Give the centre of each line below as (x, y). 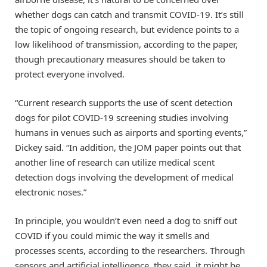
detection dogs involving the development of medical (124, 177)
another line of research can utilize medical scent (115, 162)
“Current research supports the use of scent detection (124, 102)
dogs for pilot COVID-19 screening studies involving (122, 117)
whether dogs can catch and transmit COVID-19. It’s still (129, 14)
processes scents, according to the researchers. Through (130, 250)
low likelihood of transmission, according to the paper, (126, 44)
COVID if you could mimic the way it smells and (112, 235)
